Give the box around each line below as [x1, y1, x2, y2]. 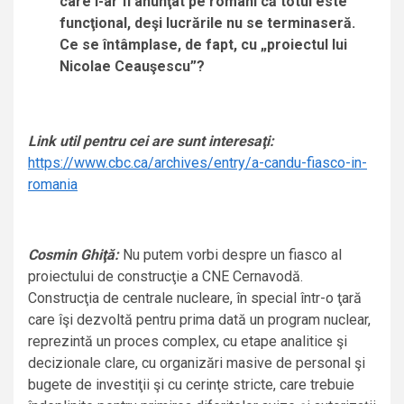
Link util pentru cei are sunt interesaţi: [28, 133, 274, 151]
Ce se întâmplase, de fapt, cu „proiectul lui [60, 36, 347, 54]
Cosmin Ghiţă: [28, 246, 119, 264]
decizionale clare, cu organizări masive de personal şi [28, 354, 365, 372]
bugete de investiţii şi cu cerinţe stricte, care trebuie [28, 376, 354, 394]
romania [28, 176, 78, 194]
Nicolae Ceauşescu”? [60, 58, 205, 76]
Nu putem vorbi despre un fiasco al [119, 246, 342, 264]
